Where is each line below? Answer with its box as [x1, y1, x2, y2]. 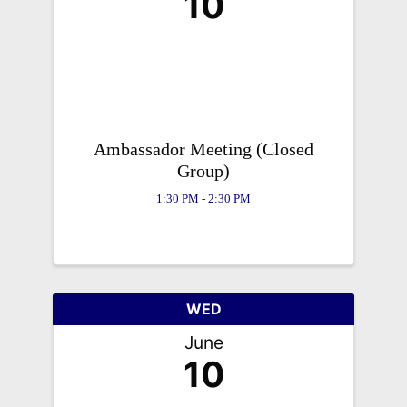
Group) [177, 160, 230, 181]
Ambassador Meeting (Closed [94, 138, 313, 159]
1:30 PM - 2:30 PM [156, 192, 251, 205]
